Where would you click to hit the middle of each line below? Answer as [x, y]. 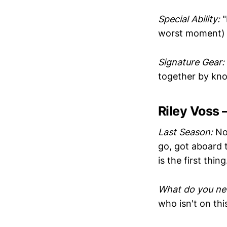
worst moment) [192, 33]
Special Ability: [189, 19]
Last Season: [185, 132]
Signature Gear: [191, 62]
